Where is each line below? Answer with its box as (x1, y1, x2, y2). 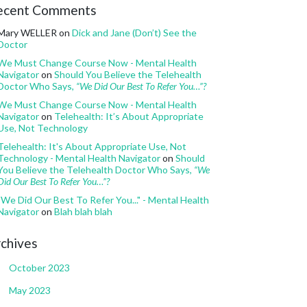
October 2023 (9, 261, 70, 273)
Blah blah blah (54, 205, 112, 217)
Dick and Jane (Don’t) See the (72, 26, 197, 38)
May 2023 (9, 284, 51, 296)
